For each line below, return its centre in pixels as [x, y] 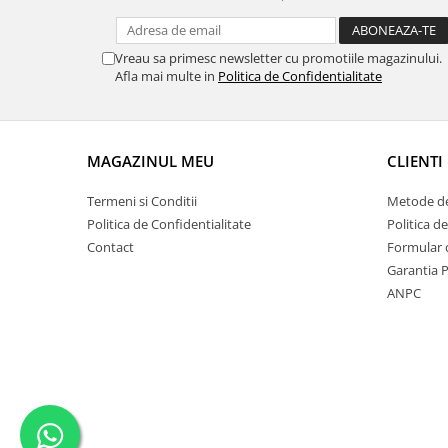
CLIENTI [415, 161]
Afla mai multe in [166, 76]
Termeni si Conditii [142, 201]
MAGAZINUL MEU [150, 161]
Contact [110, 247]
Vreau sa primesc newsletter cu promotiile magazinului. [278, 58]
